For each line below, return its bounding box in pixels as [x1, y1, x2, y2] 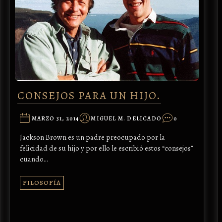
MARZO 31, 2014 [31, 114, 79, 123]
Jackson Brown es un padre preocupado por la [19, 132, 165, 143]
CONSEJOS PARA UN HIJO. [17, 88, 161, 103]
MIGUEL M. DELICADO [91, 114, 162, 123]
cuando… [19, 154, 48, 165]
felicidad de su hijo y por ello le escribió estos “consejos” [19, 143, 193, 154]
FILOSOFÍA [22, 178, 61, 187]
